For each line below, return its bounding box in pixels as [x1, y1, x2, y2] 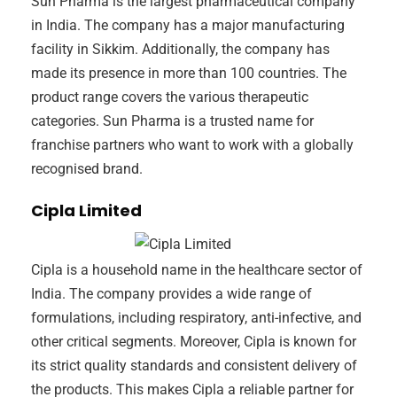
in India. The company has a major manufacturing [31, 17, 345, 35]
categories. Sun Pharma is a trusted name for [31, 113, 314, 130]
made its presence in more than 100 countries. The [31, 65, 346, 82]
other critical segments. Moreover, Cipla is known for [31, 333, 356, 351]
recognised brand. [31, 160, 143, 178]
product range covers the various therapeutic [31, 89, 308, 106]
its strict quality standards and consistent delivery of [31, 357, 357, 375]
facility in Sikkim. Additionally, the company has [31, 41, 330, 58]
